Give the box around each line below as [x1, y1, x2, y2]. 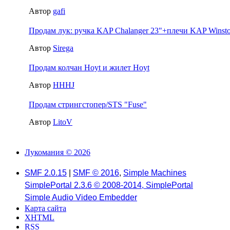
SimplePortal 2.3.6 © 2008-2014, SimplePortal [25, 181, 193, 189]
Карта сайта [25, 204, 66, 213]
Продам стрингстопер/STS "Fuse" [29, 100, 147, 109]
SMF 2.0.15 [25, 168, 67, 177]
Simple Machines [123, 168, 186, 177]
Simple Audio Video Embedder [25, 193, 137, 202]
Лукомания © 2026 [25, 148, 90, 157]
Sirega [53, 43, 73, 52]
